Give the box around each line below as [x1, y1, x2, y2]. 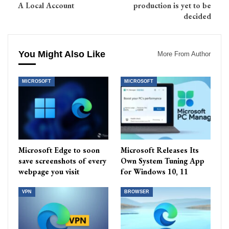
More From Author [157, 50, 211, 58]
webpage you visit [18, 167, 79, 177]
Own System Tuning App [121, 156, 204, 166]
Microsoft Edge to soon [18, 145, 100, 155]
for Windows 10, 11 [121, 167, 188, 177]
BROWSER [124, 189, 149, 195]
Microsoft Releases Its [121, 145, 199, 155]
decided [184, 11, 211, 21]
